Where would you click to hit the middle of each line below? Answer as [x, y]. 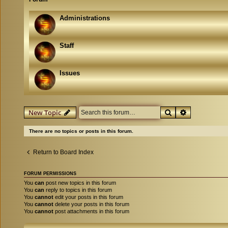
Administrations [85, 18]
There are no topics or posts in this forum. [81, 131]
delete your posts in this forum [91, 204]
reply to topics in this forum [78, 190]
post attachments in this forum [91, 211]
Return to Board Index [63, 152]
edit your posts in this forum [88, 197]
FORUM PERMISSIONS [50, 173]
